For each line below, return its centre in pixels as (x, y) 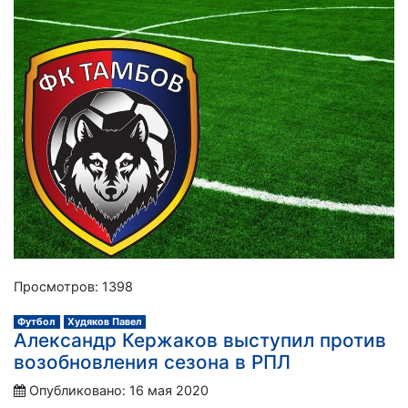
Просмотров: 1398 (73, 286)
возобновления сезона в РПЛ (152, 362)
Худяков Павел (104, 321)
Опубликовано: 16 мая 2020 (119, 390)
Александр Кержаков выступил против (200, 340)
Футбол (37, 321)
